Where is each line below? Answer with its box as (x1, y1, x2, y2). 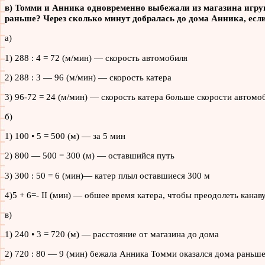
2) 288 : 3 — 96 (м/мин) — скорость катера (5, 72, 172, 82)
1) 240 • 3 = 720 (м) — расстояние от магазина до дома (5, 229, 219, 240)
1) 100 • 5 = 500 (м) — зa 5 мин (5, 131, 125, 141)
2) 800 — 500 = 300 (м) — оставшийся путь (5, 150, 174, 161)
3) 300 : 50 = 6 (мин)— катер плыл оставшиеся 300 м (5, 170, 210, 180)
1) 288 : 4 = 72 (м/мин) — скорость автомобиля (5, 52, 188, 63)
